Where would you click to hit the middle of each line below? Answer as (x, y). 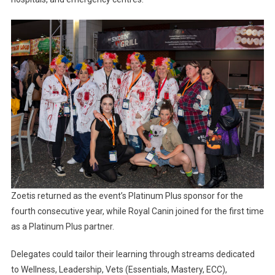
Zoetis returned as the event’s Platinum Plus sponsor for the (127, 196)
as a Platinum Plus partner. (62, 226)
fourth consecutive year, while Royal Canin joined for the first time (137, 211)
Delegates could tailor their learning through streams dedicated (133, 254)
